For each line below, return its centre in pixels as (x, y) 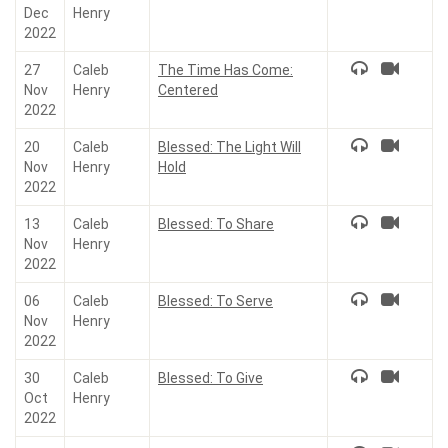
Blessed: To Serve (215, 301)
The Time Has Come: (225, 70)
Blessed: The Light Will (229, 147)
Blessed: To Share (216, 224)
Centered (188, 90)
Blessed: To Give (210, 378)
